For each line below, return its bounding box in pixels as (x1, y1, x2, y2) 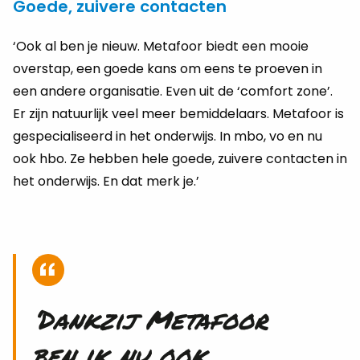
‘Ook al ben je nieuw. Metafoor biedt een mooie (13, 37, 309, 55)
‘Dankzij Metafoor (32, 301, 268, 337)
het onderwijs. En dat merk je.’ (13, 172, 199, 190)
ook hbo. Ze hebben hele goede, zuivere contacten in (13, 149, 347, 168)
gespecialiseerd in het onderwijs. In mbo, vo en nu (13, 127, 322, 145)
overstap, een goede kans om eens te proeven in (13, 59, 322, 78)
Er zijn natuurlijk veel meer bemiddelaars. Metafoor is (13, 104, 344, 123)
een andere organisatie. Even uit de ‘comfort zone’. (13, 82, 333, 100)
